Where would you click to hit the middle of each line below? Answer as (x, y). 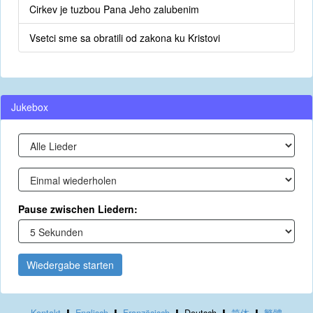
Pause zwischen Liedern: (78, 209)
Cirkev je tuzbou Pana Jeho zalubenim (114, 9)
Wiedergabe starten (70, 265)
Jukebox (30, 107)
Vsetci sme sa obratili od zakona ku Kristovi (125, 38)
